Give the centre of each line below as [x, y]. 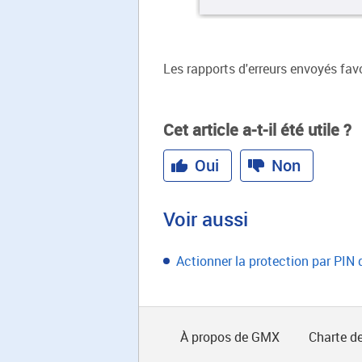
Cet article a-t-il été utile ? [257, 130]
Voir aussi [206, 219]
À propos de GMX [230, 337]
